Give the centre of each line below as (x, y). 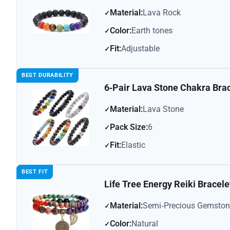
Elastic (133, 145)
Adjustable (140, 49)
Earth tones (152, 31)
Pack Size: (129, 127)
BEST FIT (35, 172)
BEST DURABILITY (47, 75)
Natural (145, 224)
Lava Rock (162, 13)
